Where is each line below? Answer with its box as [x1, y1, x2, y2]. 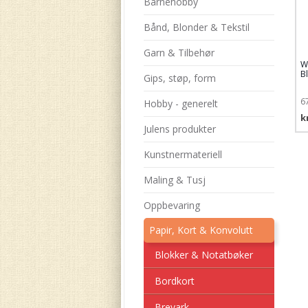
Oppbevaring [143, 199, 200, 212]
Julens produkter [143, 122, 216, 135]
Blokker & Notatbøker [154, 248, 253, 261]
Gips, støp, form [143, 71, 216, 85]
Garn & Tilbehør [143, 46, 214, 59]
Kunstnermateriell [143, 148, 222, 161]
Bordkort [154, 274, 195, 287]
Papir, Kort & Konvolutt [148, 223, 253, 236]
